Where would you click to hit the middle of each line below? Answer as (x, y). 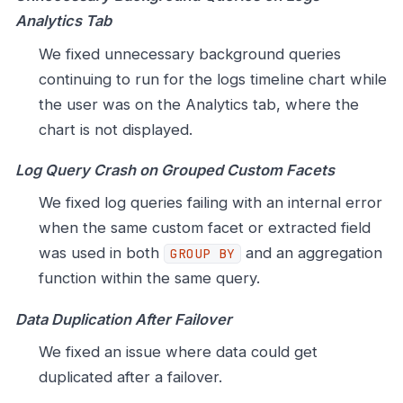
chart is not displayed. (115, 129)
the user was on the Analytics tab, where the (198, 104)
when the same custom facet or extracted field (204, 228)
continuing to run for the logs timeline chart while (212, 79)
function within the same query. (149, 278)
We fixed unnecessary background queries (189, 54)
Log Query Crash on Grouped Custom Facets (175, 170)
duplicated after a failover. (130, 377)
